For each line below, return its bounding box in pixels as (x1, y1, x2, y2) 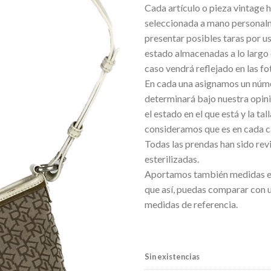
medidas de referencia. (145, 198, 238, 210)
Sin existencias (145, 252, 200, 262)
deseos (89, 5, 117, 16)
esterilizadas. (145, 152, 199, 165)
